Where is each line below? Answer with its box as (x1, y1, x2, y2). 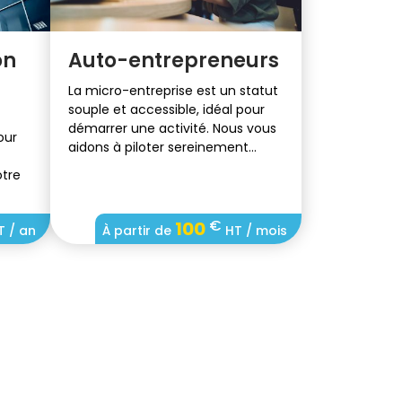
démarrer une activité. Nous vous (68, 118, 276, 137)
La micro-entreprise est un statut (68, 81, 278, 100)
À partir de (102, 221, 175, 240)
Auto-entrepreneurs (68, 46, 279, 74)
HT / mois (222, 221, 287, 240)
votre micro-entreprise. (68, 156, 215, 175)
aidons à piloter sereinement (68, 137, 249, 156)
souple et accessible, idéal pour (68, 100, 265, 118)
